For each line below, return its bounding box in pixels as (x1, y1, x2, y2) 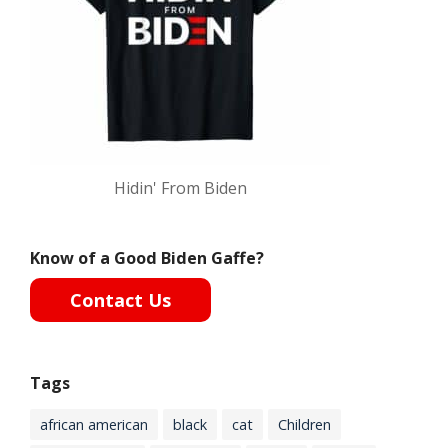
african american (40, 414, 148, 434)
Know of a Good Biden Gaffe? (30, 246, 264, 269)
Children (278, 414, 331, 434)
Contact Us (70, 287, 171, 312)
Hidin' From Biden (113, 176, 247, 199)
